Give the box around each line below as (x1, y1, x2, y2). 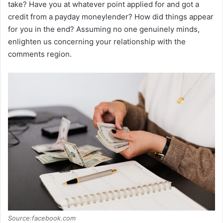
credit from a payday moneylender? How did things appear (8, 11, 214, 21)
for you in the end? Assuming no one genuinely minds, (8, 24, 200, 34)
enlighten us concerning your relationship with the (8, 36, 186, 46)
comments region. (8, 49, 72, 59)
